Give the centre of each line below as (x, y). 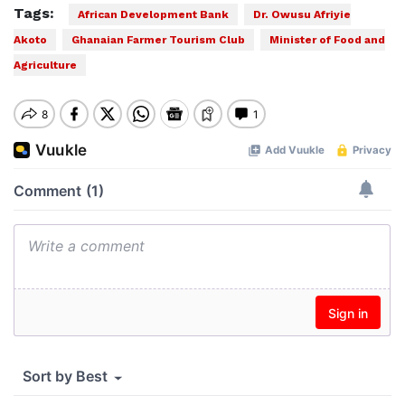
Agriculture (45, 65)
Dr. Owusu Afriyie (302, 14)
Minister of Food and (327, 40)
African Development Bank (153, 14)
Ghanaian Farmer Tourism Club (158, 40)
